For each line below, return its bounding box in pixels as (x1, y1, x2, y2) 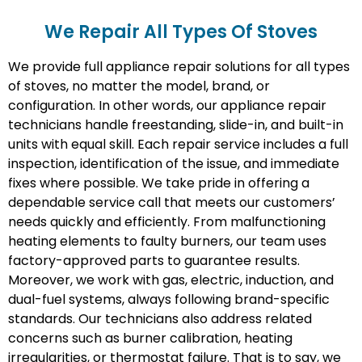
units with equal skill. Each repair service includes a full (8, 135, 348, 154)
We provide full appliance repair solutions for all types (8, 57, 350, 77)
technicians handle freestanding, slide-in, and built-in (8, 116, 343, 135)
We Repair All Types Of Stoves (44, 19, 318, 45)
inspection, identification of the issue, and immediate (8, 154, 339, 174)
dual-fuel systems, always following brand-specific (8, 290, 330, 309)
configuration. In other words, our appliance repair (8, 96, 326, 116)
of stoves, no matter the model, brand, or (8, 77, 270, 96)
